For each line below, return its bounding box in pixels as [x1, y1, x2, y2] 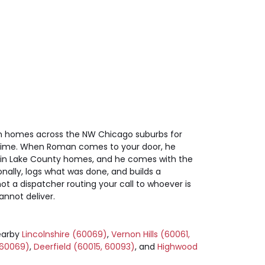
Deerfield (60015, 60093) [34, 240, 135, 253]
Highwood [157, 240, 198, 253]
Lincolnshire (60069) [22, 228, 107, 240]
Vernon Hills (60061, [111, 228, 190, 240]
